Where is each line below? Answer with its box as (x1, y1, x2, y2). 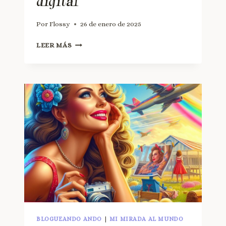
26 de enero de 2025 (80, 20, 142, 28)
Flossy (49, 20, 71, 28)
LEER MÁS (36, 41, 72, 49)
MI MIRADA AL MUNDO (109, 215, 184, 223)
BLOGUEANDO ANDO (36, 215, 102, 223)
